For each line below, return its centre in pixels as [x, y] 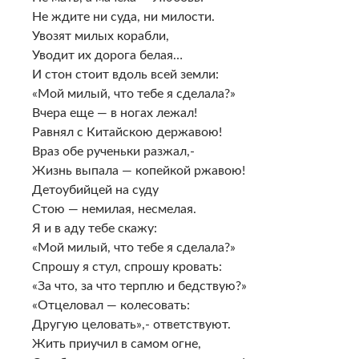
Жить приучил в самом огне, [117, 343]
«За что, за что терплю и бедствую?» [139, 286]
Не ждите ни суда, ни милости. [123, 16]
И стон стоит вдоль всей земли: [125, 74]
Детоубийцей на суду [95, 190]
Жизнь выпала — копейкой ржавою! [139, 170]
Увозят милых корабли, [101, 36]
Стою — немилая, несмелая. [114, 209]
